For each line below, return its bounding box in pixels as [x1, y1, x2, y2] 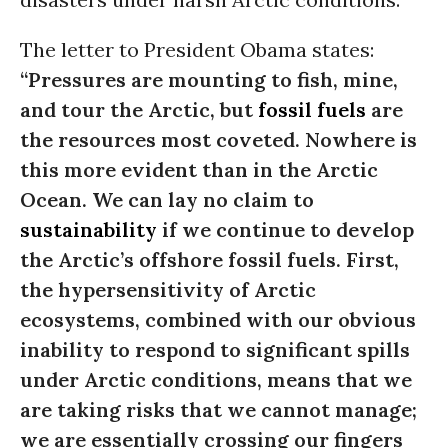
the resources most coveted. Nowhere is [20, 127, 417, 152]
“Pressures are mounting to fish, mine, [20, 67, 398, 92]
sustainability [20, 217, 157, 242]
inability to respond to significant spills [20, 337, 410, 362]
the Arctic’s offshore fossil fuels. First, [20, 247, 399, 272]
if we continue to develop [157, 217, 414, 242]
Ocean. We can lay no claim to [20, 187, 314, 212]
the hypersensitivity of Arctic [20, 277, 316, 302]
